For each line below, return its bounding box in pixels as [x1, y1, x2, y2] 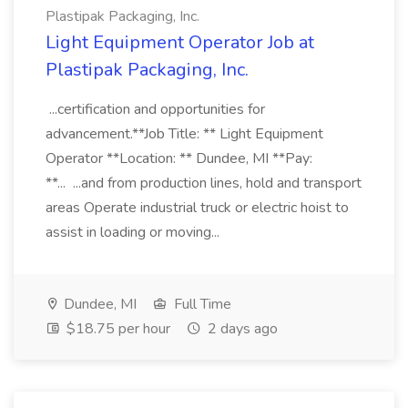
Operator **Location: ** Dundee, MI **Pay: [46, 148, 312, 168]
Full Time [170, 294, 231, 314]
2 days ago [204, 319, 278, 339]
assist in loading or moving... [46, 222, 223, 242]
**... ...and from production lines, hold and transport [46, 173, 362, 193]
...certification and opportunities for [46, 99, 265, 119]
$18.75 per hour [63, 319, 170, 339]
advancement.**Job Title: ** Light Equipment [46, 124, 323, 144]
